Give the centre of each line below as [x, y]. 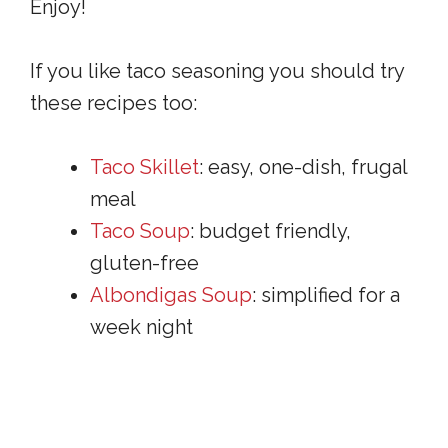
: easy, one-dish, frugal [303, 167]
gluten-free [144, 263]
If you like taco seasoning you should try [217, 71]
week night [141, 327]
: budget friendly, [270, 231]
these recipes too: [113, 103]
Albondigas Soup [171, 295]
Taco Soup [140, 231]
